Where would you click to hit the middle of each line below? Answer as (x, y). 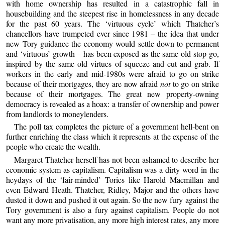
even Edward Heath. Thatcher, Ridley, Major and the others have (113, 189)
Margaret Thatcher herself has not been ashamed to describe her (117, 159)
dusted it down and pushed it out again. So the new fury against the (113, 199)
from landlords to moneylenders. (58, 114)
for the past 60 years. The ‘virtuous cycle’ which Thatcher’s (113, 24)
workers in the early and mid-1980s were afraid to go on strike (113, 74)
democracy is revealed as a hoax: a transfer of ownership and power (113, 104)
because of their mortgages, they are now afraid (83, 84)
